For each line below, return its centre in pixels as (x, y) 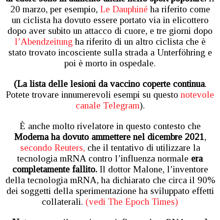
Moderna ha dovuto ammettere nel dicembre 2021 (109, 137)
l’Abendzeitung (43, 41)
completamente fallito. (55, 169)
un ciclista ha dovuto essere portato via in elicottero (110, 20)
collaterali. (64, 201)
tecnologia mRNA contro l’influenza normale (103, 158)
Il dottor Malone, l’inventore (152, 169)
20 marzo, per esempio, (54, 9)
